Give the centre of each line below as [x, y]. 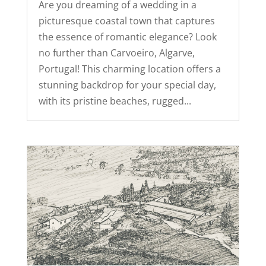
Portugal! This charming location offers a [129, 69]
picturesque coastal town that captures [126, 20]
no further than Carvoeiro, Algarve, [116, 53]
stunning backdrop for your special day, [127, 85]
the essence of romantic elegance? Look [127, 37]
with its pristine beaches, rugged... [115, 101]
